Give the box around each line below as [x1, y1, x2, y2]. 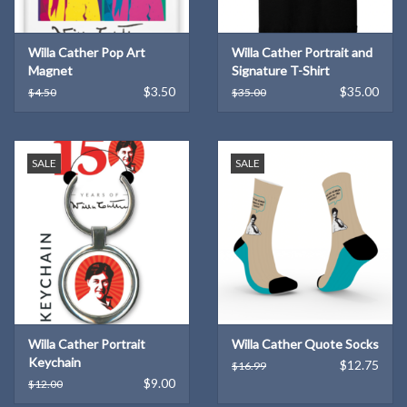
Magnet [28, 62, 73, 78]
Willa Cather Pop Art [28, 44, 145, 60]
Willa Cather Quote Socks [232, 336, 379, 352]
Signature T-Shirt [232, 62, 330, 78]
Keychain [28, 354, 81, 371]
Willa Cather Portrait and [232, 44, 372, 60]
